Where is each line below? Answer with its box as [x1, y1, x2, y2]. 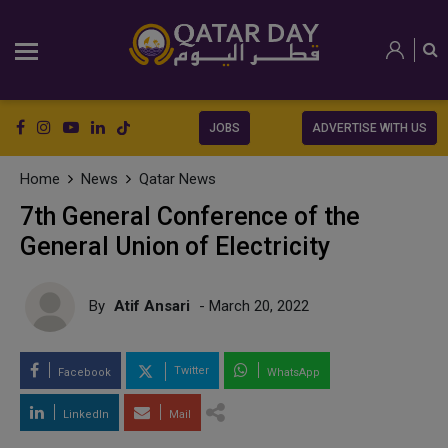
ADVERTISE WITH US [312, 121, 427, 135]
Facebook [55, 366, 111, 379]
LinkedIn [60, 408, 109, 421]
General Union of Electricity [20, 232, 330, 261]
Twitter [171, 364, 209, 378]
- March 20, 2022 [195, 296, 309, 315]
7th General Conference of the [20, 202, 360, 231]
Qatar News [139, 170, 216, 188]
